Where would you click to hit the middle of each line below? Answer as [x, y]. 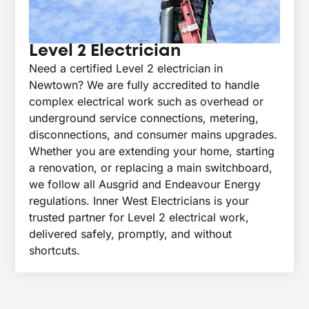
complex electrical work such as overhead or [147, 101]
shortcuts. [55, 250]
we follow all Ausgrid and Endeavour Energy [145, 184]
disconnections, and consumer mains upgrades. [153, 134]
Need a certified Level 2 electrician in [126, 68]
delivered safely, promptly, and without [131, 233]
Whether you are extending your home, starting [152, 151]
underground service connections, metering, [144, 118]
